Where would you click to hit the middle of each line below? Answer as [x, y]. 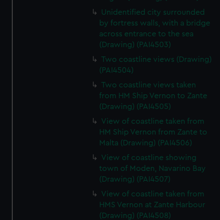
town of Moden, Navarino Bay [153, 168]
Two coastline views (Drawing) [157, 59]
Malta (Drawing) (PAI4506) [146, 143]
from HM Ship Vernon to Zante [153, 96]
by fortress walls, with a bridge [155, 23]
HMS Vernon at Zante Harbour [152, 205]
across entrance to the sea [147, 34]
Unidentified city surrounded [153, 12]
